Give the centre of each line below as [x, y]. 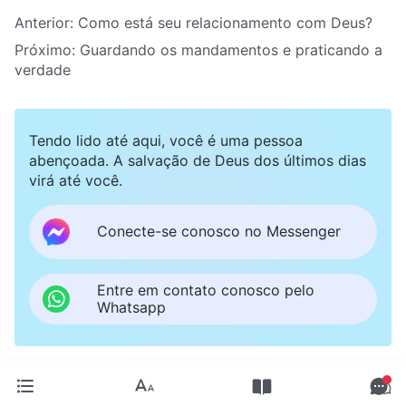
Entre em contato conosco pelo [206, 290]
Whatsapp [131, 307]
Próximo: [47, 49]
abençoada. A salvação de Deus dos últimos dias [198, 160]
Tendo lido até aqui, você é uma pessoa [166, 140]
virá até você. [76, 180]
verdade [43, 69]
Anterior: [46, 22]
